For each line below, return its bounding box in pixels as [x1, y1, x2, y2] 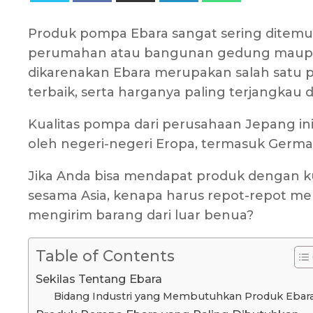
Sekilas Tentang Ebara [36, 272, 162, 286]
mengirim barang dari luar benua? [28, 208, 254, 224]
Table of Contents [36, 247, 175, 265]
